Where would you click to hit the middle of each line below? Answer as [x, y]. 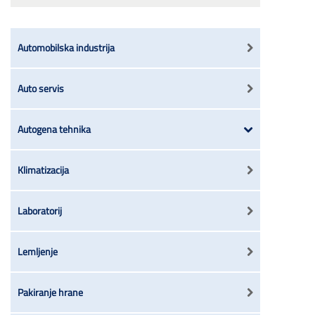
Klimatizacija [43, 169]
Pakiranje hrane [50, 292]
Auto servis [41, 88]
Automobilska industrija [66, 47]
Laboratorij [40, 210]
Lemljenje [38, 251]
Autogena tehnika [54, 129]
